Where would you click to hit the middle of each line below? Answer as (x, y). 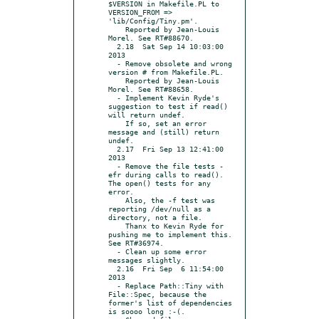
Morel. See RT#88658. (151, 89)
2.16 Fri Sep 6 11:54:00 (113, 268)
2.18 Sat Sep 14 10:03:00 (113, 46)
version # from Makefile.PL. (166, 72)
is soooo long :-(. (147, 311)
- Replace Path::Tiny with (113, 285)
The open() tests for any (159, 183)
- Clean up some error (113, 251)
